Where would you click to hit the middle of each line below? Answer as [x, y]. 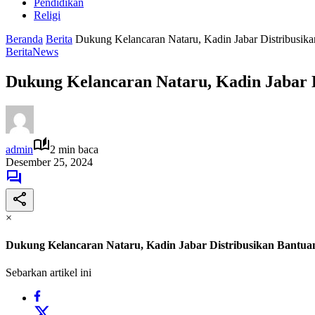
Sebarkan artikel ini [49, 273]
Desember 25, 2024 [49, 162]
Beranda [24, 39]
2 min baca [74, 149]
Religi [47, 15]
